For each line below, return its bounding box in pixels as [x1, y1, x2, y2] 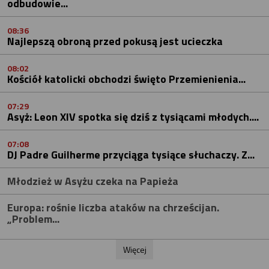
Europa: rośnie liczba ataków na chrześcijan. [7, 199, 219, 216]
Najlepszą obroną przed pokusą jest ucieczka [7, 32, 223, 49]
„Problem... [7, 210, 59, 227]
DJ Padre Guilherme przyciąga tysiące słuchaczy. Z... [7, 146, 255, 163]
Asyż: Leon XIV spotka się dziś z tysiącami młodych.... [7, 108, 259, 125]
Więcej [122, 243, 147, 256]
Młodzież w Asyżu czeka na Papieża [7, 172, 178, 189]
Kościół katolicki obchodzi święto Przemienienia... [7, 70, 246, 87]
